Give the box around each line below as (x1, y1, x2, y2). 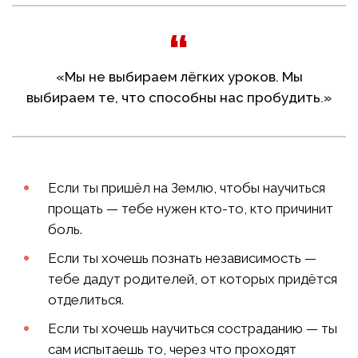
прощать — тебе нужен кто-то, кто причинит (48, 201, 333, 217)
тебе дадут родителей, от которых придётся (48, 271, 337, 288)
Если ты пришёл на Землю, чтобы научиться (48, 180, 325, 197)
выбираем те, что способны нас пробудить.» (26, 89, 332, 106)
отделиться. (48, 292, 124, 308)
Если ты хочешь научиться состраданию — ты (48, 320, 337, 337)
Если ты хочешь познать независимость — (48, 250, 316, 267)
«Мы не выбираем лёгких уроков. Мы (55, 69, 303, 86)
